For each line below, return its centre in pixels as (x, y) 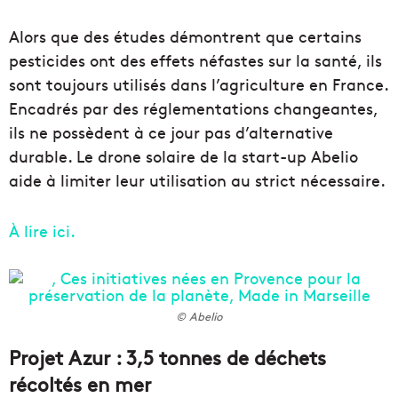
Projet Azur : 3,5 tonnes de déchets (167, 357)
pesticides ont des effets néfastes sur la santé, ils (195, 60)
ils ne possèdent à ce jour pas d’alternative (171, 131)
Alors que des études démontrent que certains (185, 36)
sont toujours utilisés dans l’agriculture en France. (199, 84)
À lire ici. (42, 230)
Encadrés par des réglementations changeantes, (193, 107)
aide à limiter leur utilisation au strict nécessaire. (197, 179)
